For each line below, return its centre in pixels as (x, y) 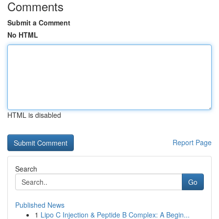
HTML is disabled (34, 115)
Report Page (192, 142)
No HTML (23, 35)
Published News (40, 205)
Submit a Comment (39, 22)
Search (26, 169)
